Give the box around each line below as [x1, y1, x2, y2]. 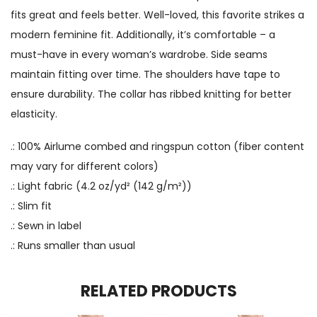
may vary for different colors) [11, 159, 158, 174]
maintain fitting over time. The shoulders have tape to [11, 67, 280, 81]
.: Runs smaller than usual [11, 238, 135, 253]
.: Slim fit [11, 199, 52, 214]
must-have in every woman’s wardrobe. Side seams [11, 47, 267, 62]
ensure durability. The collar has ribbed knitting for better [11, 86, 292, 101]
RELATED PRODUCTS [80, 279, 237, 302]
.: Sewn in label [11, 219, 81, 234]
